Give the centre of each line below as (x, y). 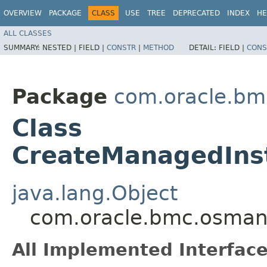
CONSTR (121, 47)
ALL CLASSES (28, 33)
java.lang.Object (95, 193)
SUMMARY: (23, 47)
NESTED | (60, 47)
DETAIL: (204, 47)
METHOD (159, 47)
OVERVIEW (23, 13)
